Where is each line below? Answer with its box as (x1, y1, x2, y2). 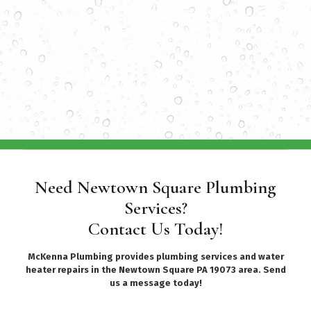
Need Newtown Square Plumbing (35, 176, 276, 198)
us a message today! (109, 277, 202, 288)
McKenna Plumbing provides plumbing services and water (27, 251, 284, 262)
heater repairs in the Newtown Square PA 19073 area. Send (25, 264, 286, 275)
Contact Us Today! (87, 217, 224, 239)
